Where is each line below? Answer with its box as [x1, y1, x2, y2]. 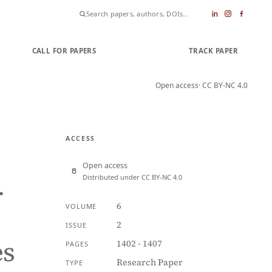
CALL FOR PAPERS [32, 46, 97, 55]
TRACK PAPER [188, 46, 238, 55]
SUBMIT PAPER [115, 46, 169, 55]
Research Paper [116, 256, 183, 268]
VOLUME [66, 202, 97, 211]
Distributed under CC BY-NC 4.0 [83, 172, 182, 182]
